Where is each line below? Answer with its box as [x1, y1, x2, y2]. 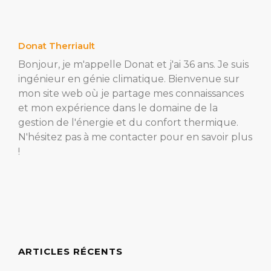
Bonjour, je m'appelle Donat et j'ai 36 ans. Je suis [18, 59, 249, 71]
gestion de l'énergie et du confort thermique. [18, 117, 238, 129]
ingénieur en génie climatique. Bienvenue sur [18, 73, 240, 85]
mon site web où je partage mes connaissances [18, 88, 244, 100]
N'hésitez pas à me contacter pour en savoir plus [18, 131, 252, 143]
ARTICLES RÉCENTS [18, 246, 123, 258]
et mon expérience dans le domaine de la [18, 102, 218, 114]
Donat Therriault [18, 40, 95, 52]
